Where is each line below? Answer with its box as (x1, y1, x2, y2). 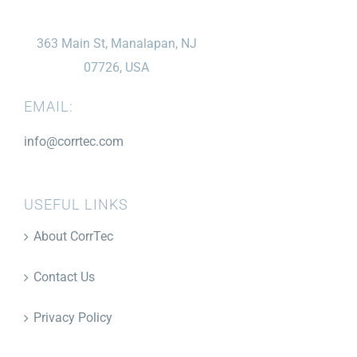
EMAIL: (24, 98, 73, 115)
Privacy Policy (33, 310, 112, 325)
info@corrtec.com (24, 134, 124, 149)
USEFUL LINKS (24, 196, 128, 213)
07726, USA (84, 60, 150, 75)
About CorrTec (33, 229, 113, 244)
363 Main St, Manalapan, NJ (36, 36, 197, 51)
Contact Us (33, 269, 95, 284)
